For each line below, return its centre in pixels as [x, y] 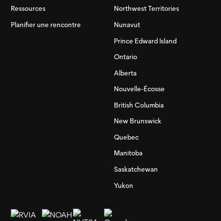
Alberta [125, 73]
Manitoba [128, 153]
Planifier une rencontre [46, 24]
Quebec [126, 137]
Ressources [28, 9]
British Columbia [139, 105]
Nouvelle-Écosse [139, 89]
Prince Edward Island [145, 41]
